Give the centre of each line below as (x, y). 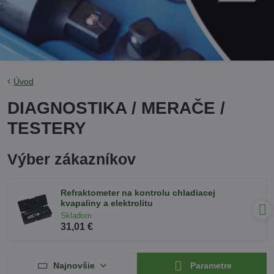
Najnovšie (74, 265)
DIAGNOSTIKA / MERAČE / (116, 108)
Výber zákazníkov (72, 159)
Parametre (210, 265)
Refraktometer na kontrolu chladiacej (138, 193)
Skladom (76, 215)
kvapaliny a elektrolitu (107, 203)
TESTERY (47, 128)
